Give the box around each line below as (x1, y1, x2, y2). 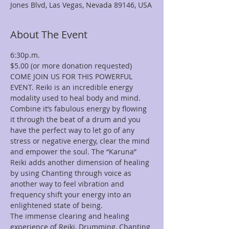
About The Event (10, 28, 87, 41)
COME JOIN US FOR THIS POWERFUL (10, 72, 134, 81)
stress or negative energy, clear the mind (10, 136, 152, 146)
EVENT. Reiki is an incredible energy (10, 82, 135, 92)
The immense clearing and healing (10, 211, 131, 221)
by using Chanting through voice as (10, 168, 133, 178)
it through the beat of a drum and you (10, 114, 143, 124)
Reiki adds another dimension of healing (10, 157, 151, 167)
